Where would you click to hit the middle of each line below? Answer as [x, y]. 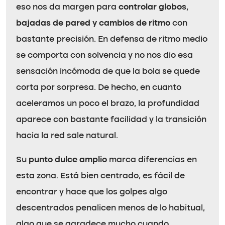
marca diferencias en [152, 160]
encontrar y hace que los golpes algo [92, 192]
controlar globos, [153, 7]
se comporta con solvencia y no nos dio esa [104, 55]
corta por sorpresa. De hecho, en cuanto [99, 88]
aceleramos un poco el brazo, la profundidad [108, 104]
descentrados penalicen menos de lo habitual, [110, 208]
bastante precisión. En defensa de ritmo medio [112, 39]
